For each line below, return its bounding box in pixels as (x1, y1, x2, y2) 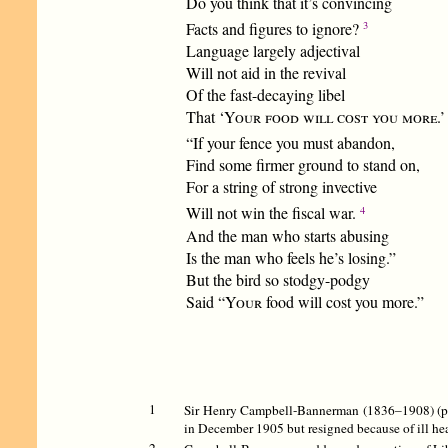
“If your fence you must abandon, (186, 132, 396, 154)
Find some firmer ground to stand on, (186, 154, 421, 176)
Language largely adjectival (186, 40, 361, 62)
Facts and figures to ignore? (186, 18, 364, 40)
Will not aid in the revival (186, 62, 347, 84)
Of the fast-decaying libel (186, 84, 346, 106)
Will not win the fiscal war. (186, 202, 361, 224)
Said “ (186, 290, 226, 312)
